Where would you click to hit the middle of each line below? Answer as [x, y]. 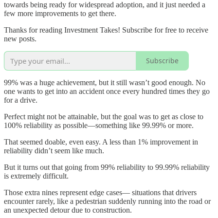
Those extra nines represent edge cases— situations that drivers [100, 192]
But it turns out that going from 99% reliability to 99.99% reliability [107, 167]
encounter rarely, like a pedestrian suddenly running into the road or [107, 201]
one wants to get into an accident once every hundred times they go [107, 91]
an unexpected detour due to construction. [68, 210]
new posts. [20, 38]
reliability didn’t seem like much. [54, 150]
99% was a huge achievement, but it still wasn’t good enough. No [105, 82]
